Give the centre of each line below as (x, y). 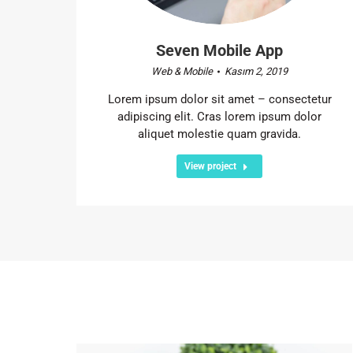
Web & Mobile (182, 71)
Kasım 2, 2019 (256, 71)
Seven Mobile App (220, 50)
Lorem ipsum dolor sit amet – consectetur (219, 99)
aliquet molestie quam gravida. (220, 134)
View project (211, 166)
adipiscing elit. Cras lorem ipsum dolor (220, 116)
